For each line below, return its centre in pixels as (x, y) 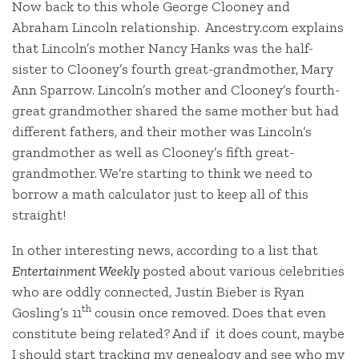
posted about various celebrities (242, 270)
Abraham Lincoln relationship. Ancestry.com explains (178, 28)
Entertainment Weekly (76, 270)
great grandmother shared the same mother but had (175, 111)
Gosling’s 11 (47, 312)
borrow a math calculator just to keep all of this (160, 194)
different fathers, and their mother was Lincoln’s (162, 132)
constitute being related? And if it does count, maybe (178, 333)
